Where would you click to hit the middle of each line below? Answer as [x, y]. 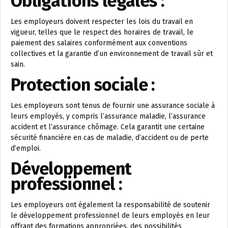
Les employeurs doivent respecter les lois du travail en [102, 21]
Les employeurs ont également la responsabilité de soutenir [110, 205]
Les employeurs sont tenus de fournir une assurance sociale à [113, 105]
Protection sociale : [83, 84]
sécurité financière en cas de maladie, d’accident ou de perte [110, 137]
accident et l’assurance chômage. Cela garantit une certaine [108, 127]
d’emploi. [26, 148]
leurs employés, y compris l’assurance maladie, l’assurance [108, 116]
